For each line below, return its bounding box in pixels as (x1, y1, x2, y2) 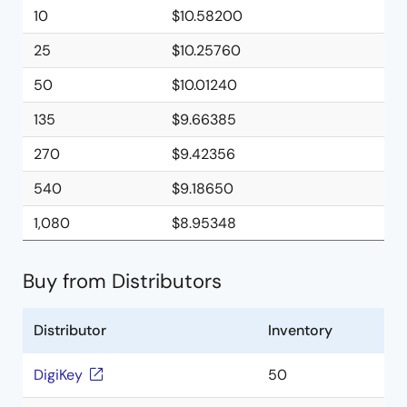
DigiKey (34, 365, 83, 384)
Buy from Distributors (23, 268, 222, 294)
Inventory (268, 321, 333, 340)
